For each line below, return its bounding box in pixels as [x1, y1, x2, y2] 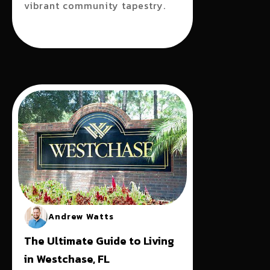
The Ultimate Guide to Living [24, 233, 174, 249]
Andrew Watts [48, 210, 114, 223]
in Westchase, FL [24, 251, 110, 267]
